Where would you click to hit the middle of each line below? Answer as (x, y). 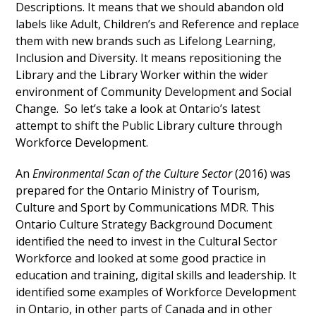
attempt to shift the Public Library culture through (149, 126)
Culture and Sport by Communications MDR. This (145, 208)
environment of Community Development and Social (154, 92)
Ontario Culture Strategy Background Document (144, 225)
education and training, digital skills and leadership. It (156, 275)
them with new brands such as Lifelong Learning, (146, 41)
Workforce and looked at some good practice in (141, 259)
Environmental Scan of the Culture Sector (134, 174)
